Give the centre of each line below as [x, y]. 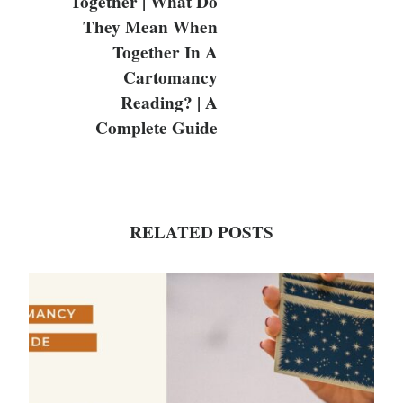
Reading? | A [169, 103]
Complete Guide [157, 128]
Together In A [165, 53]
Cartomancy [170, 78]
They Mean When [150, 27]
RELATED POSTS [201, 232]
